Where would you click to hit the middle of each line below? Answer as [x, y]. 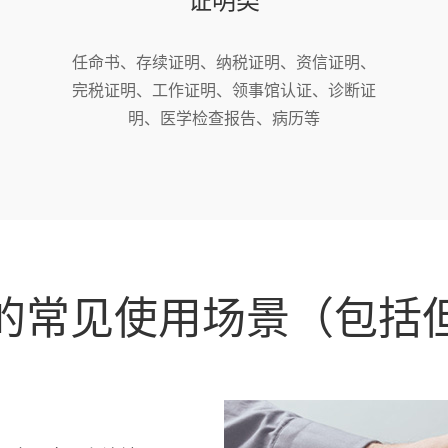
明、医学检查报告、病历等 [223, 117]
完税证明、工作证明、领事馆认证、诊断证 [223, 89]
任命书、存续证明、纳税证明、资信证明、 [223, 61]
